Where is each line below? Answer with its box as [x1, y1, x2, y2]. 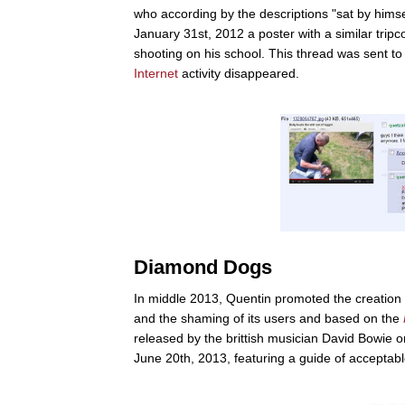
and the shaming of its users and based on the [134, 310, 403, 325]
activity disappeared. [178, 65, 299, 80]
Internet [134, 65, 178, 80]
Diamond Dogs [134, 255, 272, 278]
